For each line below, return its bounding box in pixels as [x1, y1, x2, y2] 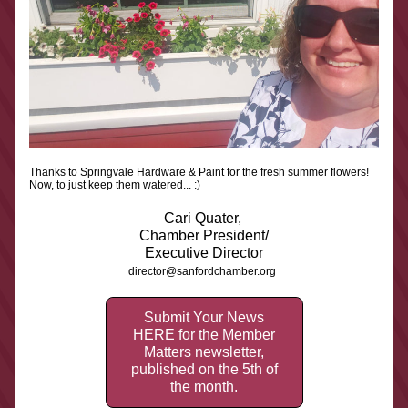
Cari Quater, [163, 210, 245, 226]
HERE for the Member [133, 327, 275, 342]
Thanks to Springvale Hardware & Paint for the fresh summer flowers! [29, 166, 369, 178]
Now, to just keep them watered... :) [29, 178, 200, 191]
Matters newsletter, [144, 344, 264, 360]
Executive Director [145, 245, 263, 260]
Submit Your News [144, 310, 264, 325]
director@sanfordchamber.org [128, 265, 276, 278]
